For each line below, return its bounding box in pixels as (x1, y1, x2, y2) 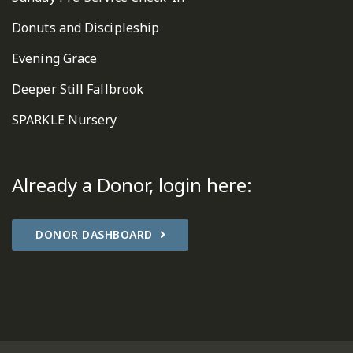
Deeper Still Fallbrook (12, 80, 144, 98)
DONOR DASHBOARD (35, 226, 153, 242)
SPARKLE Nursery (12, 110, 117, 128)
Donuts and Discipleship (12, 18, 160, 36)
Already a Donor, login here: (12, 171, 252, 198)
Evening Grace (12, 49, 98, 67)
